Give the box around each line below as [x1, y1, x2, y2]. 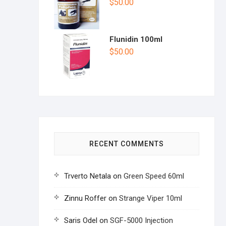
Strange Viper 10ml [119, 194, 182, 203]
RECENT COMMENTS [89, 140, 164, 148]
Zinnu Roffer [64, 194, 106, 203]
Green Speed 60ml [124, 172, 184, 181]
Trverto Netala [64, 172, 111, 181]
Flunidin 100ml [109, 35, 162, 44]
